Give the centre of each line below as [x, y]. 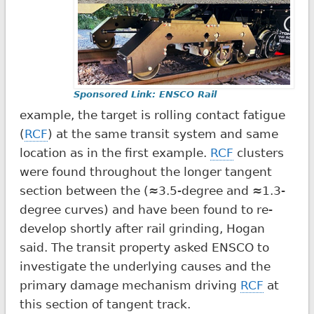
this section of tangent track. [105, 304]
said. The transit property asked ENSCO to [144, 247]
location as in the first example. [115, 152]
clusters [258, 152]
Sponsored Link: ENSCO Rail [145, 95]
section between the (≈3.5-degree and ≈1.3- [152, 190]
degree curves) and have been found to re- [146, 209]
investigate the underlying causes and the [145, 266]
